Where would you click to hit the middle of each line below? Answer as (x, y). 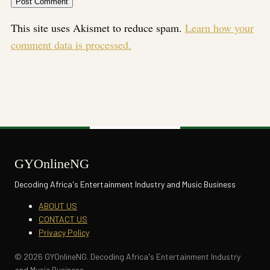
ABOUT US (58, 206)
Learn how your (219, 27)
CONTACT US (63, 219)
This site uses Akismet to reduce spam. (98, 27)
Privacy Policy (64, 232)
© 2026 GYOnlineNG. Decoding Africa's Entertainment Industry (127, 256)
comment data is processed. (71, 44)
